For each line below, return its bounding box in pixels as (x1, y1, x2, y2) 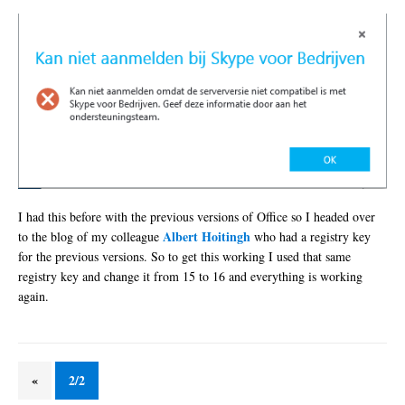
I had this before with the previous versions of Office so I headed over (18, 208, 375, 226)
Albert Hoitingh (163, 227, 250, 247)
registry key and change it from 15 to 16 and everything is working (18, 268, 363, 286)
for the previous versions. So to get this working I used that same (18, 248, 351, 266)
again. (18, 287, 49, 306)
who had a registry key (250, 228, 371, 246)
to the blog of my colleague (18, 228, 163, 246)
